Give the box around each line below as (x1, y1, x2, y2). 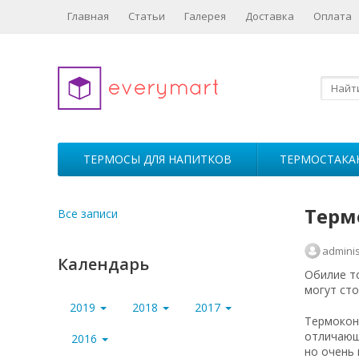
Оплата (313, 9, 352, 23)
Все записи (58, 206, 118, 221)
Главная (67, 9, 109, 23)
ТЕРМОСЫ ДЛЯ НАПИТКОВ (83, 151, 232, 167)
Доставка (245, 9, 294, 23)
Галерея (184, 9, 226, 23)
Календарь (58, 253, 149, 275)
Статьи (128, 9, 165, 23)
